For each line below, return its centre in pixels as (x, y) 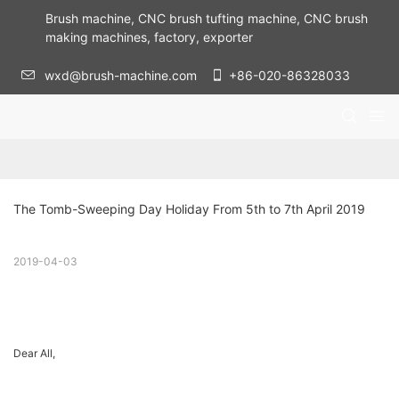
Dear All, (36, 354)
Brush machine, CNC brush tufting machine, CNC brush (206, 18)
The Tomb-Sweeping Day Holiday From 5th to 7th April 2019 (189, 209)
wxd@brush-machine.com (126, 75)
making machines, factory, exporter (149, 37)
